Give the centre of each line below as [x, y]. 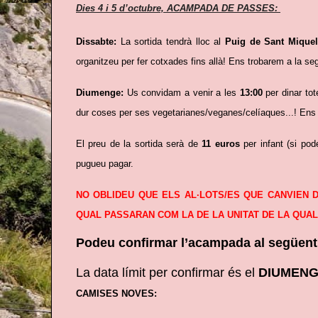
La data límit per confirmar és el [167, 272]
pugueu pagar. [105, 163]
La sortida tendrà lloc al [173, 42]
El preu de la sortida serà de [139, 143]
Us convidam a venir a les [183, 92]
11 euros [221, 143]
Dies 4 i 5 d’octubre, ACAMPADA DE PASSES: [177, 9]
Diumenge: [102, 92]
